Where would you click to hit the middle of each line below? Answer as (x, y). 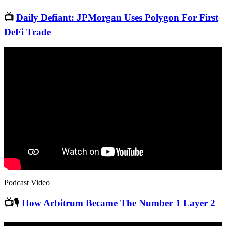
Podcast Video (27, 182)
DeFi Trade (27, 32)
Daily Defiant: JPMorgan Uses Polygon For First (117, 18)
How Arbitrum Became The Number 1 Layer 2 (119, 203)
